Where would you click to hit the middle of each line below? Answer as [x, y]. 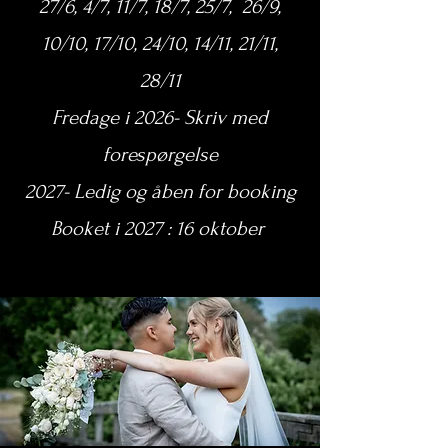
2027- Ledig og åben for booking [160, 191]
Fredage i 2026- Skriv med [160, 117]
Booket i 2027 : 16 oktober [160, 228]
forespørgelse [160, 154]
